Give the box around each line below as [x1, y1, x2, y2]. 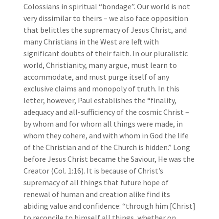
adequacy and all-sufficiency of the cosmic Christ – [23, 107, 189, 117]
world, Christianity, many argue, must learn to [23, 60, 177, 70]
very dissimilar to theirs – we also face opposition [23, 13, 188, 23]
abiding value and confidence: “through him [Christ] [23, 200, 196, 211]
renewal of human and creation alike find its [23, 189, 170, 199]
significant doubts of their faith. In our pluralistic [23, 48, 188, 58]
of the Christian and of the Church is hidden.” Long [23, 142, 190, 152]
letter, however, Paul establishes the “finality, [23, 95, 176, 105]
